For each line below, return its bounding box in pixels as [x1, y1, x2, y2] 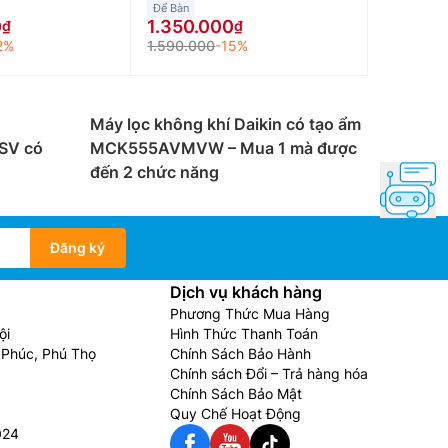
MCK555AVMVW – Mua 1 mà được [90, 138, 357, 158]
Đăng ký [50, 239, 105, 256]
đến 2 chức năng [90, 162, 219, 182]
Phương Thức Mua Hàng [170, 305, 330, 322]
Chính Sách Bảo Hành [170, 345, 311, 362]
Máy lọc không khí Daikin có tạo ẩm [90, 114, 361, 134]
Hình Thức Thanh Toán [170, 325, 318, 342]
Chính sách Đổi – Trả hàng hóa [170, 365, 368, 382]
